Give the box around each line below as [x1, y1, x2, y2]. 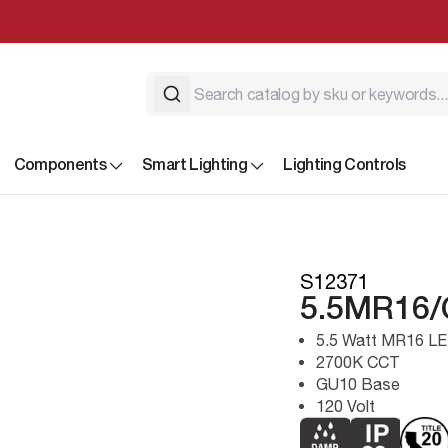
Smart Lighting [142, 158, 248, 173]
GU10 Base [316, 374, 400, 393]
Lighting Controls [283, 158, 406, 173]
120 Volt [316, 396, 375, 415]
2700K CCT [316, 352, 400, 371]
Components [13, 158, 107, 173]
